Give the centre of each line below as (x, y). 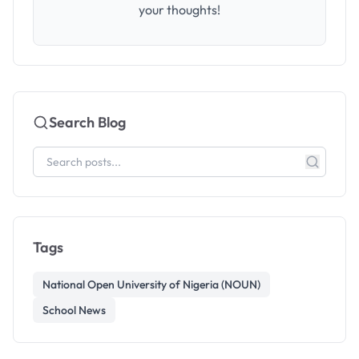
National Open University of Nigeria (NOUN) (151, 284)
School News (74, 310)
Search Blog (87, 122)
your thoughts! (179, 10)
